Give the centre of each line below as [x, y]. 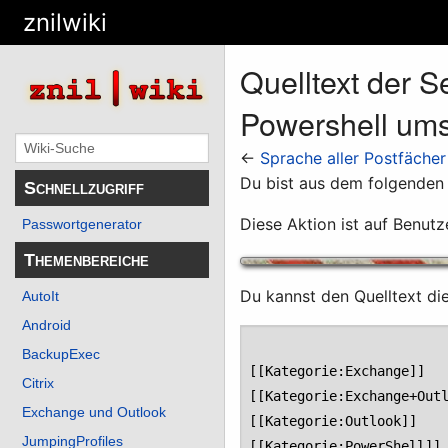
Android [46, 325]
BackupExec [61, 354]
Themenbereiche [86, 259]
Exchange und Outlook [94, 412]
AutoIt [40, 296]
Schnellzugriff [84, 187]
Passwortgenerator [82, 224]
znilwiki [65, 22]
